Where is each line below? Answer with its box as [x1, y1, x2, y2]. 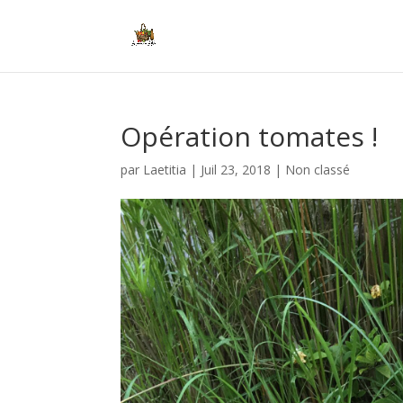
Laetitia [143, 161, 187, 178]
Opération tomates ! [121, 118, 379, 155]
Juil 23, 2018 [201, 161, 272, 178]
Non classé [285, 161, 351, 178]
